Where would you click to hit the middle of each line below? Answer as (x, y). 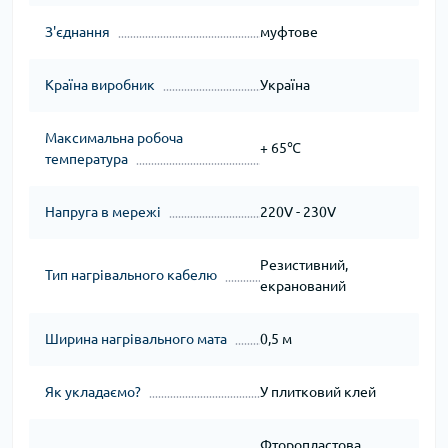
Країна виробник (100, 84)
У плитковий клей (317, 391)
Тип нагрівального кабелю (131, 275)
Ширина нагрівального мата (136, 338)
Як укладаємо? (93, 391)
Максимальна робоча (114, 137)
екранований (302, 285)
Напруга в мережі (103, 211)
